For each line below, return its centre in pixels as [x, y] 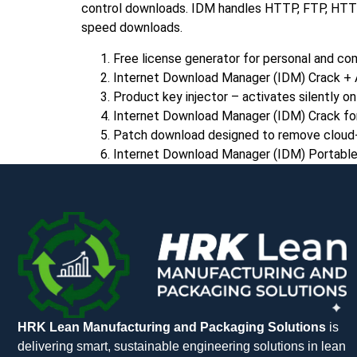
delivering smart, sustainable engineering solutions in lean [182, 346]
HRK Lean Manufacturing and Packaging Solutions [172, 327]
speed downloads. [132, 28]
